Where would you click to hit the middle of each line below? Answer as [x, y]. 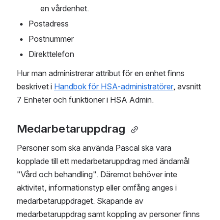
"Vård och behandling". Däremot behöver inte [97, 175]
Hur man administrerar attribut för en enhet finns [101, 73]
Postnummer [51, 39]
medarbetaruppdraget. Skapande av [80, 201]
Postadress [49, 24]
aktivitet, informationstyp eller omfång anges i [97, 188]
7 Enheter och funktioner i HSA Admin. [86, 100]
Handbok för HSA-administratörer [113, 87]
